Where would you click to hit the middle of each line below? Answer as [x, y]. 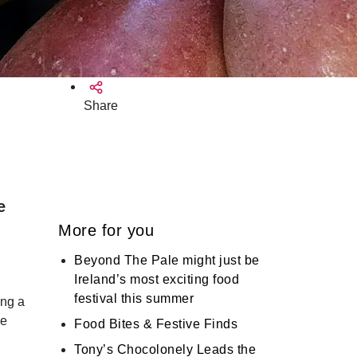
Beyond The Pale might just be [167, 261]
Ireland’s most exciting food [157, 280]
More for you [106, 231]
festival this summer [134, 299]
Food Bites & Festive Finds [156, 324]
